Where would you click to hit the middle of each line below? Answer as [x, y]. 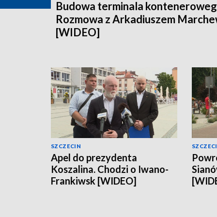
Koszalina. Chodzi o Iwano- [110, 169]
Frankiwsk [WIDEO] [94, 181]
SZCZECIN [66, 146]
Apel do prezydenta [94, 158]
